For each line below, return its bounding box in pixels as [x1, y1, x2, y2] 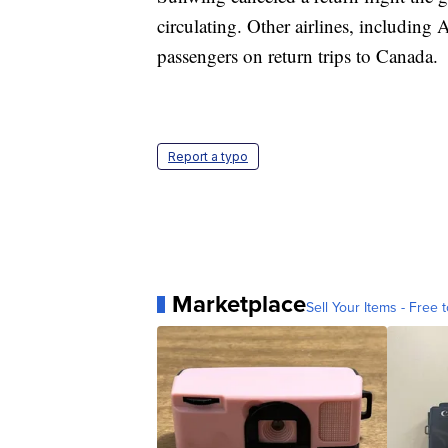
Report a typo [168, 149, 248, 165]
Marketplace [172, 286, 306, 323]
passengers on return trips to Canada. [157, 43, 438, 69]
